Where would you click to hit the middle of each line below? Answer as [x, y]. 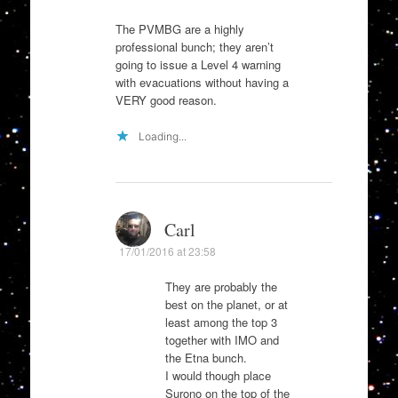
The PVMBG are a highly [179, 28]
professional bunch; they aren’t [194, 46]
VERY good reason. [166, 99]
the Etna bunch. [206, 358]
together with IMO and [222, 340]
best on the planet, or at [226, 305]
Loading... [162, 137]
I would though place [218, 376]
